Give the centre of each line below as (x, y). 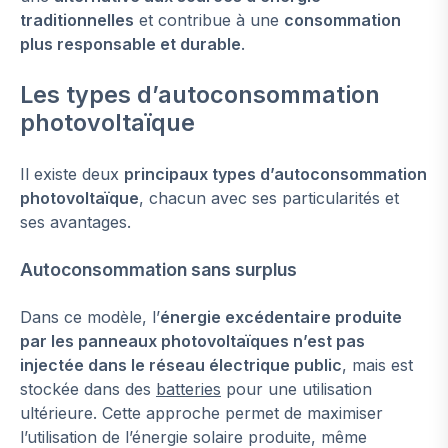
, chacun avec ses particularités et (269, 198)
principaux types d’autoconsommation (275, 174)
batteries (188, 389)
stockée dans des (88, 389)
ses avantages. (75, 222)
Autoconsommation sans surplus (158, 270)
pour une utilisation (296, 389)
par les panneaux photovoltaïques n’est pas (192, 341)
